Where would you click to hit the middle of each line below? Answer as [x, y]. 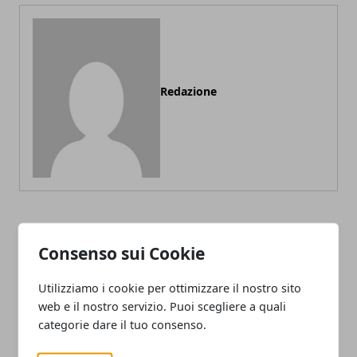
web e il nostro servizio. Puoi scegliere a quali [163, 306]
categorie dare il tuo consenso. [123, 324]
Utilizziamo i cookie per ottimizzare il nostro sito [170, 287]
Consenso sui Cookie [122, 253]
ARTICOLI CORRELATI [83, 242]
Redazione [188, 91]
